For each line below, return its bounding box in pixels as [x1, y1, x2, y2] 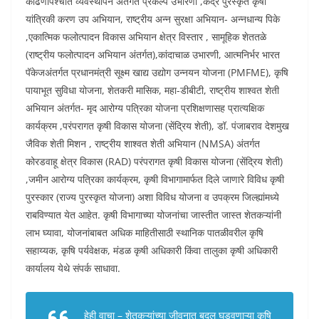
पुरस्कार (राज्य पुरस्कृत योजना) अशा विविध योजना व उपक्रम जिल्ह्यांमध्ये [26, 190, 279, 204]
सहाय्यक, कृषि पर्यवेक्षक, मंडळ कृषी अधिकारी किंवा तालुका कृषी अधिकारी [26, 244, 278, 258]
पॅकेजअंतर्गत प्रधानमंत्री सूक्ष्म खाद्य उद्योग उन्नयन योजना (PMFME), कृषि [26, 66, 288, 80]
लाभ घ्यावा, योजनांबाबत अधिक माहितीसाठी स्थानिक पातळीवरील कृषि [26, 226, 263, 240]
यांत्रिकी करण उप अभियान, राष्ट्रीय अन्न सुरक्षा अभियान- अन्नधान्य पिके [26, 12, 280, 26]
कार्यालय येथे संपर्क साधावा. [26, 261, 120, 276]
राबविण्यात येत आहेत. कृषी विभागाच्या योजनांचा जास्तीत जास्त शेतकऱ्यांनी [26, 208, 281, 222]
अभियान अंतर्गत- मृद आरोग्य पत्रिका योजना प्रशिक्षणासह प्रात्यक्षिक [26, 101, 264, 115]
